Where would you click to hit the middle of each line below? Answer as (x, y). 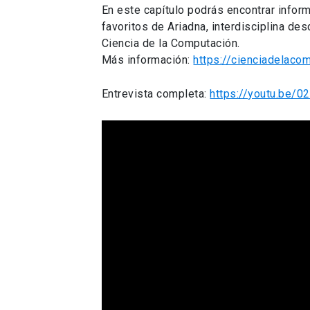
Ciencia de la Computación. (171, 43)
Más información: (147, 60)
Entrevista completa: (156, 94)
